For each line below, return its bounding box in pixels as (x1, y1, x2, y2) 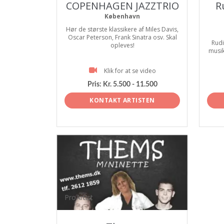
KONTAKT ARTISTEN (89, 95, 155, 104)
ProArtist (64, 192, 93, 202)
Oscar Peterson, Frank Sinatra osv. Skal (67, 33, 177, 41)
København (104, 12, 140, 20)
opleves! (110, 41, 134, 49)
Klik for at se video (103, 66, 156, 75)
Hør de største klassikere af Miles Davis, (66, 25, 178, 33)
